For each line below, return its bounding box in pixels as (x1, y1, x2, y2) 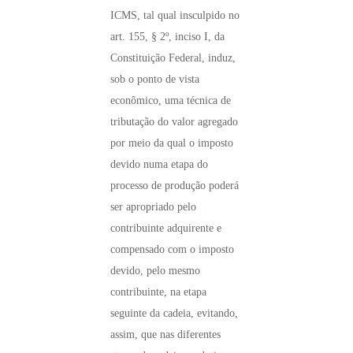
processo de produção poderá (110, 179, 239, 191)
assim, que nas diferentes (110, 328, 221, 340)
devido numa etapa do (110, 158, 208, 170)
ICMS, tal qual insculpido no (110, 9, 240, 21)
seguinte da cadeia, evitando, (110, 307, 238, 319)
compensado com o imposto (110, 243, 234, 255)
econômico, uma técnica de (110, 94, 231, 106)
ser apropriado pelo (110, 200, 196, 213)
